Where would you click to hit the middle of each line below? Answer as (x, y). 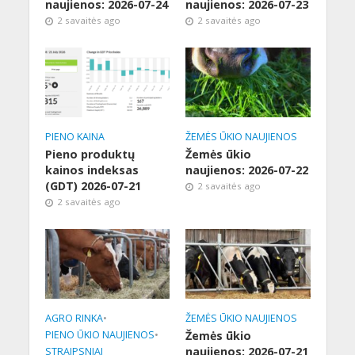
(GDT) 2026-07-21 (93, 185)
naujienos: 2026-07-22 (247, 170)
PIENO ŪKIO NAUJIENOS (99, 334)
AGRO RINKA (74, 318)
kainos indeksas (92, 170)
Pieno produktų (90, 154)
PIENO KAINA (74, 136)
